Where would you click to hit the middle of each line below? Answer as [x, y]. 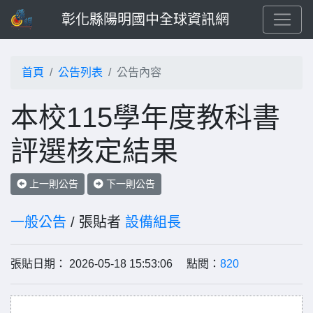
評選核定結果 [94, 151]
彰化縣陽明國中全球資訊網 [145, 20]
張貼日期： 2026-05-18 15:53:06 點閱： [115, 264]
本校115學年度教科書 [145, 117]
